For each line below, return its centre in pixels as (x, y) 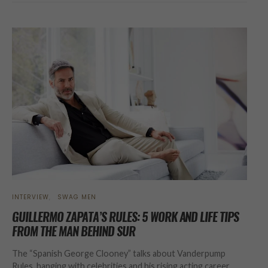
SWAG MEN (77, 197)
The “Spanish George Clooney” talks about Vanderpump (119, 253)
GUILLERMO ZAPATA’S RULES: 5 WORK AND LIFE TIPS (126, 217)
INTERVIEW (31, 197)
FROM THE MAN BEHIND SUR (74, 231)
